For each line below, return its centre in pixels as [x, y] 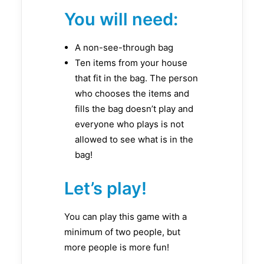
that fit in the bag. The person [136, 78]
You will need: [121, 19]
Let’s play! [105, 188]
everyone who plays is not [129, 124]
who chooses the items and [132, 93]
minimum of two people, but [122, 232]
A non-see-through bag [124, 47]
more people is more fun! [117, 247]
